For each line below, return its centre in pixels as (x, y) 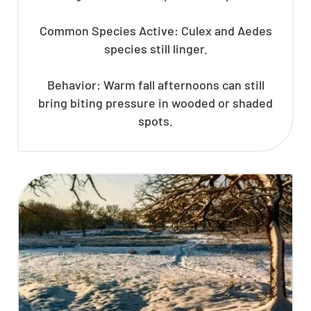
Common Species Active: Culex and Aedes (155, 30)
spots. (155, 120)
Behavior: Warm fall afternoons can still (155, 84)
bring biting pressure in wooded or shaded (155, 102)
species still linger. (155, 48)
